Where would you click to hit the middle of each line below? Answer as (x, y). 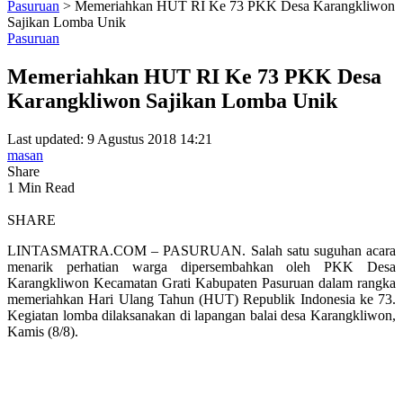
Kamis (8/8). (43, 332)
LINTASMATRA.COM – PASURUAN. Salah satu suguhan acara (201, 251)
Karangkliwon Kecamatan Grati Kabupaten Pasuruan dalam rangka (201, 283)
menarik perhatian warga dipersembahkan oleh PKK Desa (201, 267)
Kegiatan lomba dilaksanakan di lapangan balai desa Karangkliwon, (201, 316)
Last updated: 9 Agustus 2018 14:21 (110, 139)
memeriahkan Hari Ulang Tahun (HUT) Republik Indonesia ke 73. (201, 300)
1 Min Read (41, 188)
